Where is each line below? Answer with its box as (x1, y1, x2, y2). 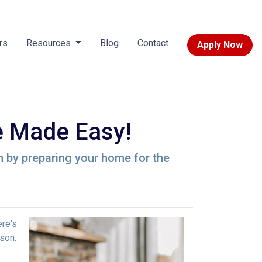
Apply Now (196, 39, 243, 50)
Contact (137, 37, 168, 49)
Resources (26, 37, 74, 49)
